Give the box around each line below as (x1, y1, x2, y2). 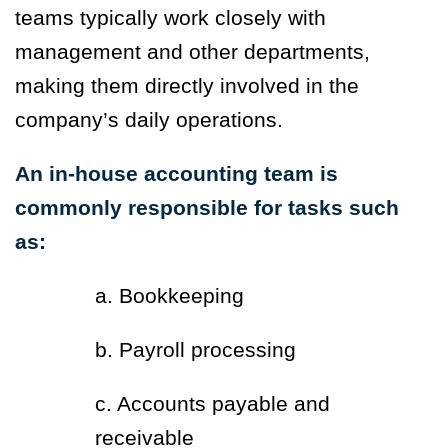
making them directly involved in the (15, 74, 359, 98)
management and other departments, (15, 40, 370, 64)
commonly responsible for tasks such (15, 196, 399, 220)
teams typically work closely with (15, 6, 326, 30)
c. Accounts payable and (95, 392, 330, 416)
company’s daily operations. (15, 108, 283, 132)
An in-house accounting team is (15, 162, 338, 186)
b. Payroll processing (95, 338, 296, 362)
